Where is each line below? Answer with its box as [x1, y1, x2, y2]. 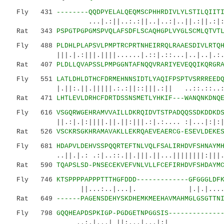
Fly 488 [8, 42, 56, 49]
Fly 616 [8, 109, 56, 116]
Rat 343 [8, 27, 56, 35]
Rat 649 [8, 195, 56, 202]
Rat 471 [8, 94, 56, 102]
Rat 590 [8, 161, 56, 169]
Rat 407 [8, 61, 56, 68]
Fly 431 [8, 8, 56, 16]
